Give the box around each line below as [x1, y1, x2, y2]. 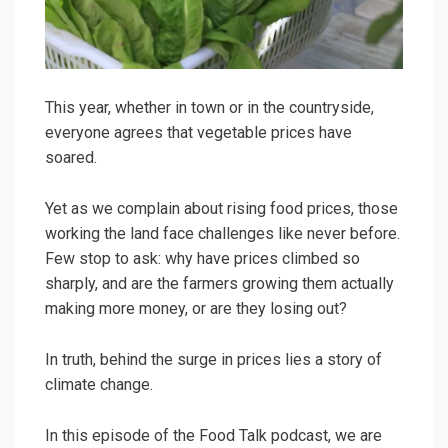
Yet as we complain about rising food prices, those [45, 199, 398, 219]
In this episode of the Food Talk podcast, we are [45, 426, 382, 446]
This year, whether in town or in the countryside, [45, 98, 374, 118]
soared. [45, 148, 97, 168]
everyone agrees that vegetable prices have [45, 123, 352, 143]
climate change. [45, 375, 153, 395]
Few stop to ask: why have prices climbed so [45, 249, 360, 269]
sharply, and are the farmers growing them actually [45, 274, 394, 294]
